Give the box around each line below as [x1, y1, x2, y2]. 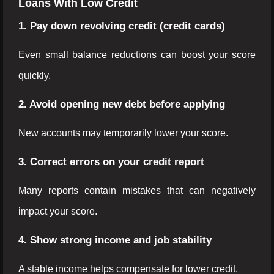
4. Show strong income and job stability [18, 234, 212, 246]
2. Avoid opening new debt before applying [18, 98, 225, 110]
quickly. [18, 70, 51, 81]
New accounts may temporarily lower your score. [18, 128, 228, 138]
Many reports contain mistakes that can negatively [18, 185, 256, 196]
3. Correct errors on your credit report [18, 156, 204, 168]
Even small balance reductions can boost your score [18, 50, 256, 60]
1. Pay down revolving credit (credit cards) [18, 20, 225, 32]
